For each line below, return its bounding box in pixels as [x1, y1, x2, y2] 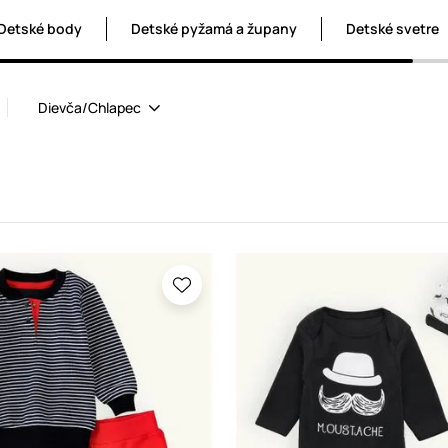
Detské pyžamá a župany [131, 19, 297, 39]
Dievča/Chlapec [38, 98, 141, 118]
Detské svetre [346, 19, 439, 39]
